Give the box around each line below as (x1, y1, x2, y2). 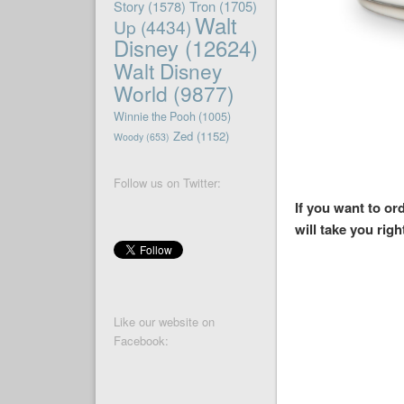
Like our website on (113, 313, 215, 331)
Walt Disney (113, 56, 222, 86)
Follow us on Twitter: (113, 174, 221, 192)
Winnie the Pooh (113, 108, 196, 125)
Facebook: (113, 332, 169, 350)
